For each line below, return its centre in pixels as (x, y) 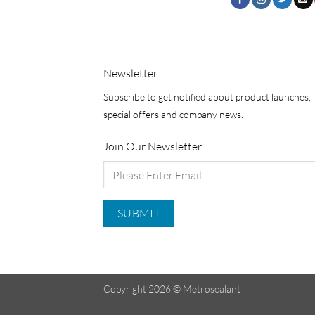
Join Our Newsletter (153, 147)
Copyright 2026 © (143, 288)
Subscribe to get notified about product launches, (207, 97)
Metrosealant (212, 288)
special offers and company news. (173, 115)
